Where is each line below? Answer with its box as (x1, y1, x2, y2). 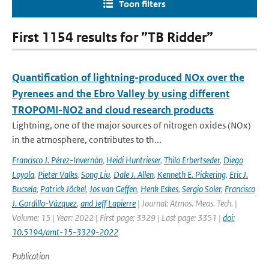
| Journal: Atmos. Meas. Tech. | (136, 198, 237, 209)
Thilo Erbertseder (164, 154, 220, 166)
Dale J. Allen (113, 169, 154, 180)
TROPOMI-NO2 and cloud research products (12, 103, 214, 116)
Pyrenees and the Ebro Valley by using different (12, 87, 229, 100)
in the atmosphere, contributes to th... (12, 134, 162, 145)
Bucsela (12, 183, 37, 195)
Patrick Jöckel (40, 183, 86, 195)
